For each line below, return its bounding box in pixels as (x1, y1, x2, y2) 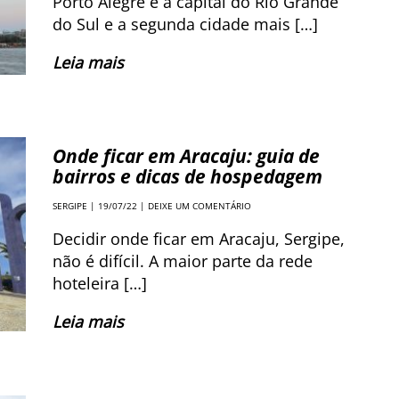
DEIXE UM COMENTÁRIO (148, 199, 251, 212)
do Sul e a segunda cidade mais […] (53, 13, 318, 35)
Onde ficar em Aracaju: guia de (53, 142, 320, 168)
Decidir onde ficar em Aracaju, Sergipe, (53, 227, 345, 249)
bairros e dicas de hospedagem (53, 163, 322, 189)
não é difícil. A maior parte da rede (53, 249, 313, 272)
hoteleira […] (53, 272, 147, 294)
